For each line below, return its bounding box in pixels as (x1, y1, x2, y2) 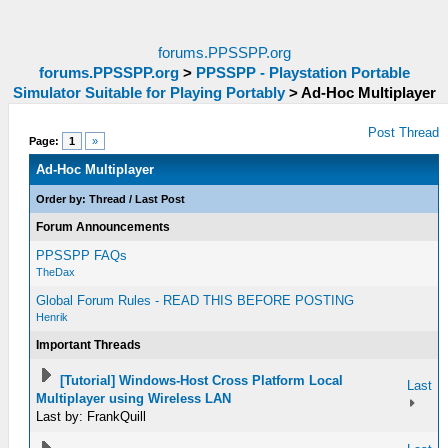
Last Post (135, 193, 186, 205)
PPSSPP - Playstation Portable (195, 65, 410, 81)
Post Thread (368, 125, 440, 140)
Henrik (36, 311, 69, 323)
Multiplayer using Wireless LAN (36, 391, 232, 406)
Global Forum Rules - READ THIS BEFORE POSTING (36, 293, 355, 308)
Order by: (36, 193, 90, 205)
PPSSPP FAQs (36, 248, 128, 263)
